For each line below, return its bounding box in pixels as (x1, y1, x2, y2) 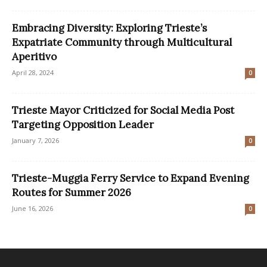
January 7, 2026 (12, 135, 59, 145)
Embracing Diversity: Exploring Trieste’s (12, 21, 207, 35)
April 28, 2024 (12, 67, 54, 77)
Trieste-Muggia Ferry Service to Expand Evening (12, 171, 249, 185)
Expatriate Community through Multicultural (12, 35, 232, 49)
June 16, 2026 (12, 203, 53, 213)
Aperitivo (12, 49, 57, 63)
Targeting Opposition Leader (12, 117, 154, 131)
